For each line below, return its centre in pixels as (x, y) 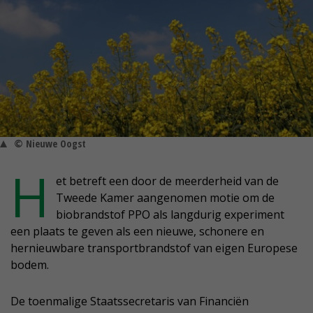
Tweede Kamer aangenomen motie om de (165, 198)
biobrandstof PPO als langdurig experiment (170, 215)
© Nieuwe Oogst (50, 144)
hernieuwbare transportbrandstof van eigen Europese (154, 248)
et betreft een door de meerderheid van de (167, 181)
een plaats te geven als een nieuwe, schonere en (137, 232)
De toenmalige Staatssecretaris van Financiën (130, 301)
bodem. (30, 265)
